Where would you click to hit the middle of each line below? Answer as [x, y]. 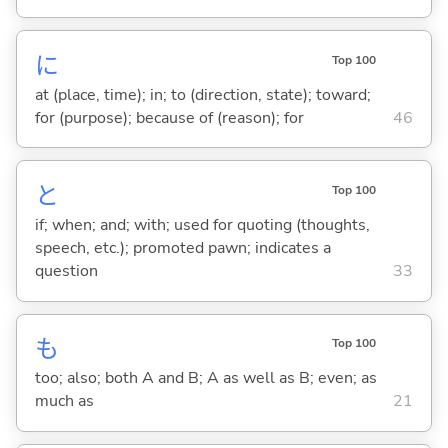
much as [64, 401]
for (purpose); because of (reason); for [169, 117]
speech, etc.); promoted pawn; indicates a [182, 248]
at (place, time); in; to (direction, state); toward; [202, 94]
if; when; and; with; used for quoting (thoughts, [202, 225]
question [66, 271]
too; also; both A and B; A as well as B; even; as [205, 378]
